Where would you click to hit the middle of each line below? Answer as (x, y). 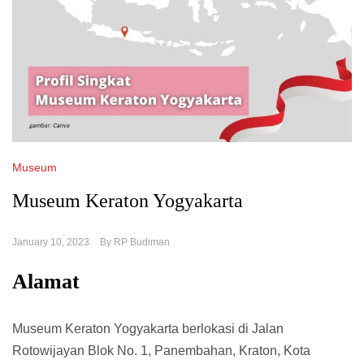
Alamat (46, 281)
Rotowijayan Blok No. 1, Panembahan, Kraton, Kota (161, 350)
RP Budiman (142, 242)
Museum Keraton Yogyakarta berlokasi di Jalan (148, 328)
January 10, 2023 (51, 242)
